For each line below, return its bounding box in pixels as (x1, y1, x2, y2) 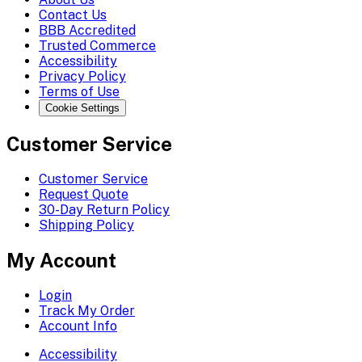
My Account (6, 248, 116, 271)
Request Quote (39, 186, 128, 202)
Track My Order (39, 302, 135, 318)
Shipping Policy (39, 217, 134, 233)
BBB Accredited (39, 22, 136, 38)
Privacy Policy (39, 68, 126, 84)
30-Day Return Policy (39, 201, 170, 217)
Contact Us (39, 6, 107, 23)
